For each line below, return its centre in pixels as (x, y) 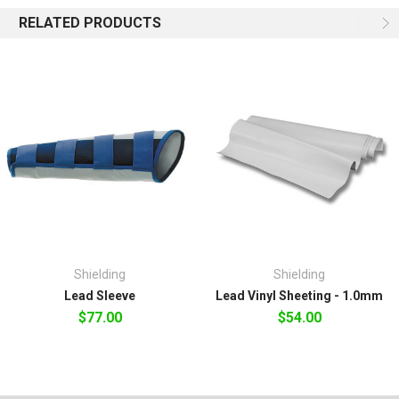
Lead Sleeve (100, 296)
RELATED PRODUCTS (90, 23)
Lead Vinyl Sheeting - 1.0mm (299, 296)
